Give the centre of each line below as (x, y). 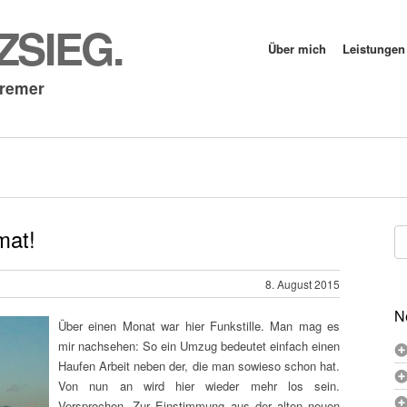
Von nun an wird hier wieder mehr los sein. (199, 386)
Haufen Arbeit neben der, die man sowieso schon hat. (199, 366)
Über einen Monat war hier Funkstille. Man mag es (199, 326)
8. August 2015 (303, 284)
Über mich (297, 49)
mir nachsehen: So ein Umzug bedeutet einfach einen (199, 346)
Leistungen (374, 49)
